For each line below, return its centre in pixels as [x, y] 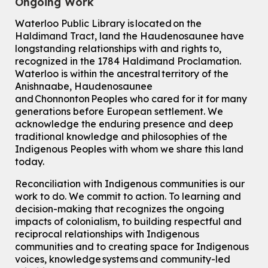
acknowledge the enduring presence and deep [124, 124]
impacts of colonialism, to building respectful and [129, 222]
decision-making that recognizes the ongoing [120, 209]
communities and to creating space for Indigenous [132, 247]
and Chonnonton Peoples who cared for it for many [131, 99]
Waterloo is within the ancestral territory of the [122, 74]
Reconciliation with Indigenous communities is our [130, 184]
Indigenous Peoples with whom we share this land [130, 149]
